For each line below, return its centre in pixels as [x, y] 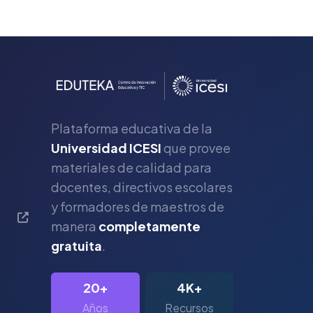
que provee [196, 147]
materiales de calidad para [131, 167]
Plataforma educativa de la [132, 128]
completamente [150, 226]
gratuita [77, 245]
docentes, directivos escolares [142, 187]
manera [75, 226]
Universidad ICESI [106, 147]
